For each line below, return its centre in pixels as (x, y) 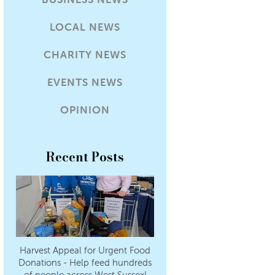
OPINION (85, 110)
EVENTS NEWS (85, 82)
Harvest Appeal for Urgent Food (85, 250)
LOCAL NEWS (85, 27)
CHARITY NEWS (85, 55)
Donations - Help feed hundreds (85, 262)
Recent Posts (85, 157)
